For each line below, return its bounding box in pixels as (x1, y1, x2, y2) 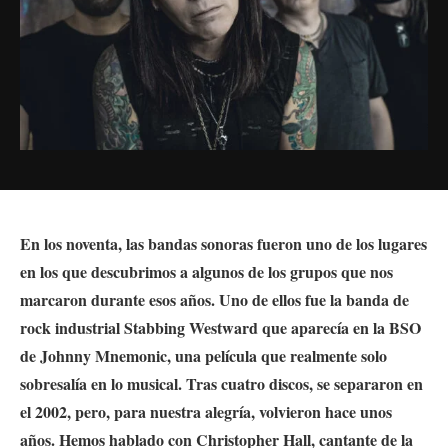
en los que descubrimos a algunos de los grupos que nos (20, 259, 393, 283)
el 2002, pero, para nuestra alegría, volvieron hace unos (20, 399, 392, 423)
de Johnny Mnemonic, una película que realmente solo (20, 343, 387, 367)
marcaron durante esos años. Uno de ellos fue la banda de (20, 287, 409, 311)
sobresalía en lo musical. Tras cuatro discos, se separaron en (20, 371, 423, 395)
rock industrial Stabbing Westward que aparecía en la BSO (20, 315, 421, 339)
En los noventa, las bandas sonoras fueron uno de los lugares (20, 231, 427, 255)
